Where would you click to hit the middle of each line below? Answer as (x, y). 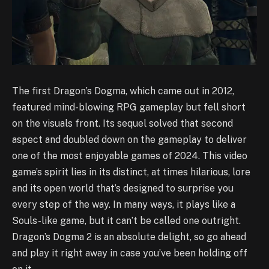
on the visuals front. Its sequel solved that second (122, 123)
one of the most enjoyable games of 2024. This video (130, 156)
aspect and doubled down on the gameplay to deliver (129, 139)
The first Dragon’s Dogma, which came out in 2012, (123, 91)
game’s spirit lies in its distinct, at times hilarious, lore (131, 172)
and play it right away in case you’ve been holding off (130, 253)
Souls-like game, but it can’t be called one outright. (126, 220)
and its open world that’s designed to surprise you (123, 188)
